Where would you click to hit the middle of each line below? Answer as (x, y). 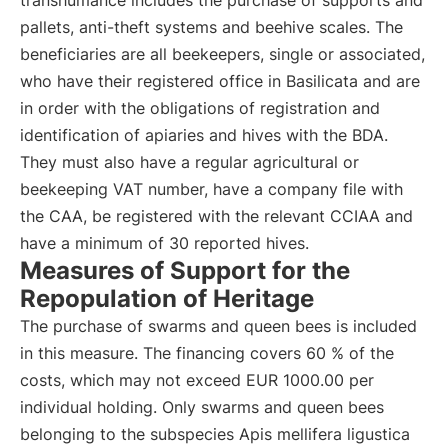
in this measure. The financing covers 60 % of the (207, 353)
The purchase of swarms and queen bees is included (218, 326)
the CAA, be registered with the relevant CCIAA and (216, 216)
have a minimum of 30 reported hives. (164, 243)
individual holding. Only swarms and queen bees (202, 407)
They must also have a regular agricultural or (189, 162)
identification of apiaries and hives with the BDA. (204, 135)
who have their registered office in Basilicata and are (220, 81)
